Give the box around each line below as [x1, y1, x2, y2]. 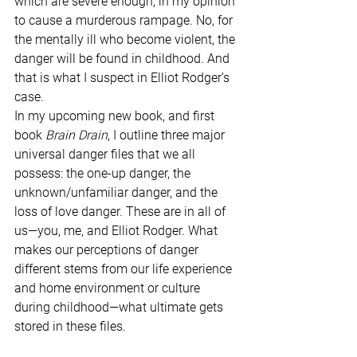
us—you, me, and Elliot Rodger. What [14, 223, 221, 239]
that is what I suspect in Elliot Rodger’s [14, 70, 233, 86]
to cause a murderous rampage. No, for [14, 13, 236, 29]
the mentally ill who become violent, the [14, 32, 238, 48]
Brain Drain [45, 127, 108, 143]
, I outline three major [108, 127, 228, 143]
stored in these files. [14, 319, 129, 335]
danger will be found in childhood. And [14, 51, 233, 67]
